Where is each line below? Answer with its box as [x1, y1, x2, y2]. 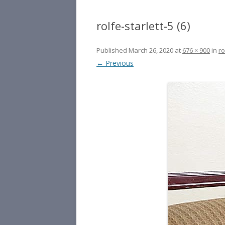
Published [96, 46, 129, 55]
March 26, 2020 [129, 46, 173, 55]
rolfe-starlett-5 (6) [96, 18, 190, 33]
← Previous [96, 58, 134, 68]
